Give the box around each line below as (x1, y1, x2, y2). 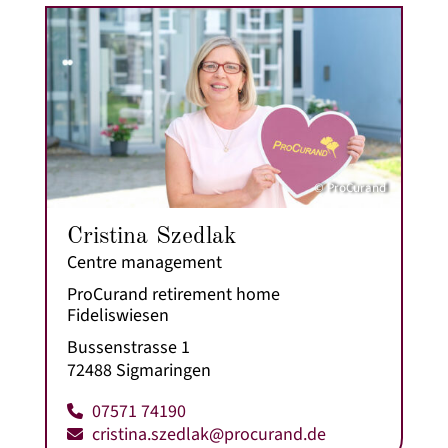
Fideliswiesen (66, 302, 169, 328)
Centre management (66, 249, 222, 275)
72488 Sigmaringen (66, 357, 211, 383)
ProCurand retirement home (66, 281, 280, 307)
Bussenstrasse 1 (66, 334, 190, 360)
